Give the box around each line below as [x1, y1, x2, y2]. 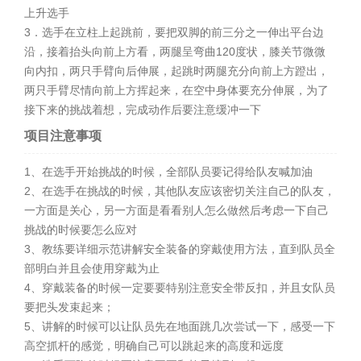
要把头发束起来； [24, 300, 115, 313]
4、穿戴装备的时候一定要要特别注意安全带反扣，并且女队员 [24, 280, 336, 294]
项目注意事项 [24, 128, 102, 143]
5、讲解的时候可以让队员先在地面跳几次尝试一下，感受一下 [24, 319, 336, 333]
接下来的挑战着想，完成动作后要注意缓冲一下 [24, 102, 265, 116]
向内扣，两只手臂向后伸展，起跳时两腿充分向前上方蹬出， [24, 64, 330, 77]
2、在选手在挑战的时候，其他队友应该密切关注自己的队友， [24, 184, 336, 197]
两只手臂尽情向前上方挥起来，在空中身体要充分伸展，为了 [24, 83, 330, 97]
